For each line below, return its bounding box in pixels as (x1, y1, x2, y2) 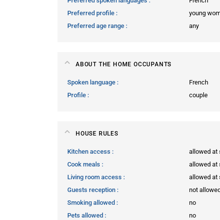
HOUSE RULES (76, 130, 118, 137)
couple (189, 91, 208, 99)
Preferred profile (67, 9, 116, 17)
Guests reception (67, 186, 117, 193)
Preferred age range (67, 22, 126, 29)
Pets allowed (67, 211, 105, 219)
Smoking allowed (67, 198, 116, 206)
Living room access (67, 173, 123, 181)
